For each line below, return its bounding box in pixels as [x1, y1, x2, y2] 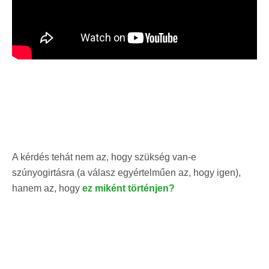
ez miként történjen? [82, 183, 175, 193]
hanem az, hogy [12, 183, 82, 193]
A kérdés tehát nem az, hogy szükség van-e [12, 151, 196, 162]
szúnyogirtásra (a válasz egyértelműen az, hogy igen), [12, 167, 241, 178]
